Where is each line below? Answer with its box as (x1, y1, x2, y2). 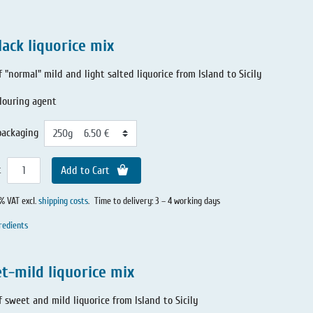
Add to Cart (61, 164, 113, 177)
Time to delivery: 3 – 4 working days (94, 196, 220, 208)
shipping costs (38, 196, 88, 208)
